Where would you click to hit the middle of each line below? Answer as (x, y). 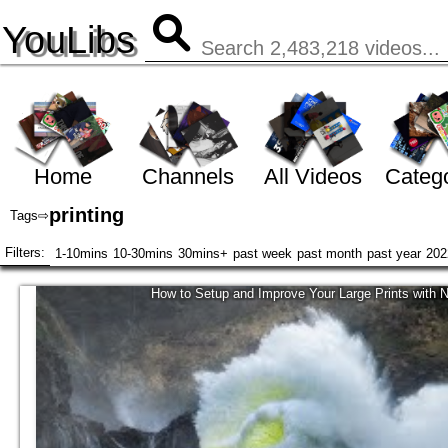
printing (86, 215)
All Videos (312, 176)
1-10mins (81, 253)
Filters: (25, 253)
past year (394, 253)
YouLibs (68, 40)
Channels (187, 176)
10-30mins (143, 253)
